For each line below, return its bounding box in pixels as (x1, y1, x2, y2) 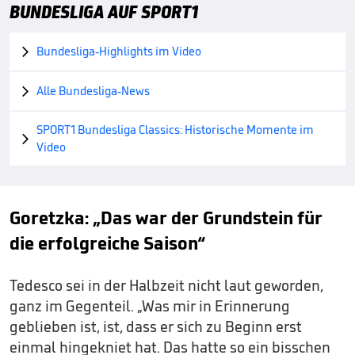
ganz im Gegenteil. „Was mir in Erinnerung (10, 296, 290, 315)
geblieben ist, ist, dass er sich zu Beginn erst (10, 317, 302, 336)
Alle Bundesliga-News (36, 83, 150, 98)
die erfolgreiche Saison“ (10, 231, 205, 254)
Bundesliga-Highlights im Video (36, 44, 201, 59)
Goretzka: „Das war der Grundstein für (10, 206, 323, 229)
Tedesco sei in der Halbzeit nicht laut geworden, (10, 276, 323, 295)
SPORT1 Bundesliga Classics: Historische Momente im (36, 122, 314, 137)
